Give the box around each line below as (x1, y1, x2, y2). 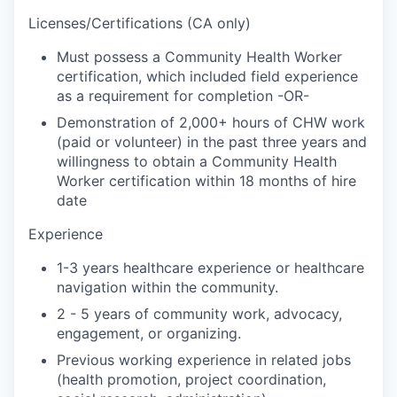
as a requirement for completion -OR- (57, 87, 309, 105)
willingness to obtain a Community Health (57, 152, 337, 170)
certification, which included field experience (57, 67, 358, 85)
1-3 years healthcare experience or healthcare (57, 259, 364, 276)
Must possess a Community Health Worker (57, 48, 342, 66)
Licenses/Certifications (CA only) (28, 14, 251, 32)
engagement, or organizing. (57, 324, 241, 342)
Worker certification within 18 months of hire (57, 172, 356, 190)
